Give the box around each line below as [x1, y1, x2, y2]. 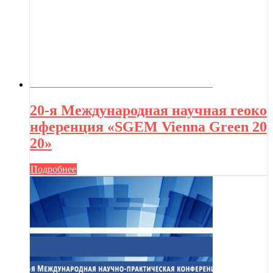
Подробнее [30, 163, 76, 174]
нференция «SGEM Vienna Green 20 [30, 118, 267, 135]
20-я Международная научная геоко [30, 102, 267, 118]
